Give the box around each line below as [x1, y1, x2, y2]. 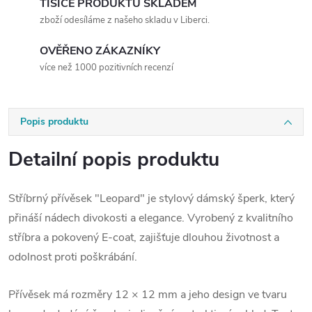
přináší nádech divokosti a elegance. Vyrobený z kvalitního [8, 210, 293, 226]
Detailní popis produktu [8, 146, 219, 173]
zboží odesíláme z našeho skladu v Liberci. [40, 14, 210, 26]
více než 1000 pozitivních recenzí [40, 61, 173, 74]
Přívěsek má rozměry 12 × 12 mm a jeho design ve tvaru [8, 287, 287, 302]
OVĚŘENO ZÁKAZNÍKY [40, 43, 160, 58]
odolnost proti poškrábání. [8, 249, 137, 265]
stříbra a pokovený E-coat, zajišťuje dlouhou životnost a [8, 230, 279, 245]
